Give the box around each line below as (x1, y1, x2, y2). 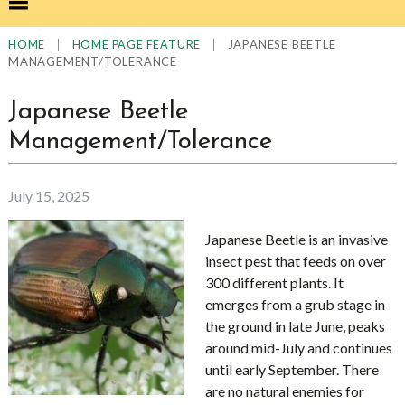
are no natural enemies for (204, 382, 364, 400)
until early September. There (204, 361, 379, 378)
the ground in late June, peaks (204, 317, 385, 334)
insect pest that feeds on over (204, 252, 386, 269)
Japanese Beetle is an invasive (204, 231, 388, 248)
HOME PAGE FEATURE (71, 38, 202, 52)
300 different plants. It (204, 274, 344, 291)
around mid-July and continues (204, 339, 392, 356)
